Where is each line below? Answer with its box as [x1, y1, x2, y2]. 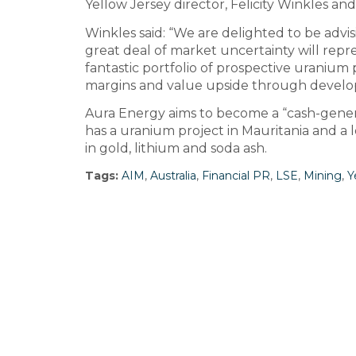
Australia [150, 168, 196, 183]
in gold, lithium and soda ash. [85, 141, 267, 157]
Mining [304, 168, 342, 183]
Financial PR [202, 168, 270, 183]
